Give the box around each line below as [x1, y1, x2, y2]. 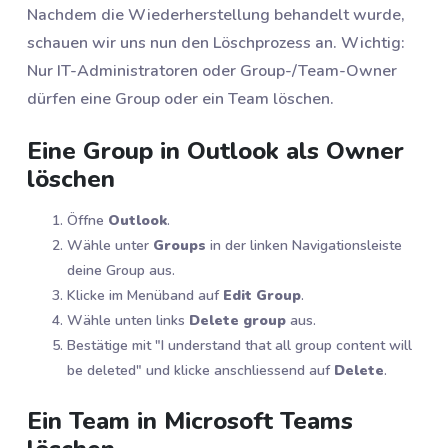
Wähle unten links [67, 310, 189, 330]
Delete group [189, 310, 286, 330]
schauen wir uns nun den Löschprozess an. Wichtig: [27, 32, 405, 55]
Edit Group [223, 285, 301, 305]
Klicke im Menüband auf [67, 285, 223, 305]
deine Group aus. [67, 260, 175, 280]
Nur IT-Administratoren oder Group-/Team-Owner [27, 60, 397, 83]
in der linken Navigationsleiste [206, 235, 402, 255]
